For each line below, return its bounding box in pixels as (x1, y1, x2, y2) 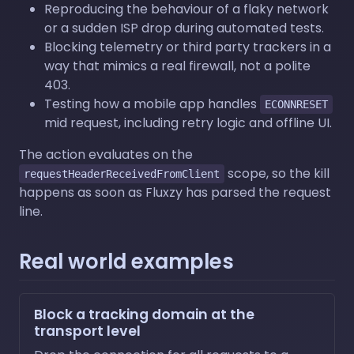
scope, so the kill (224, 164, 330, 183)
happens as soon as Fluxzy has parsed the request (19, 183, 331, 201)
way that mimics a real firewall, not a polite (44, 56, 311, 75)
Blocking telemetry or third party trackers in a (44, 37, 331, 56)
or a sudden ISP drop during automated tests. (44, 18, 324, 37)
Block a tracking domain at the (34, 304, 254, 324)
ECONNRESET (265, 97, 328, 111)
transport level (34, 321, 141, 341)
